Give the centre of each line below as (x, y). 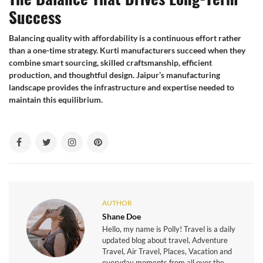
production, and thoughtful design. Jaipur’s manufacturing (114, 75)
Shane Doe (122, 216)
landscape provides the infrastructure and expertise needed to (122, 87)
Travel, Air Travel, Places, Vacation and (167, 251)
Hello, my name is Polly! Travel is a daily (169, 229)
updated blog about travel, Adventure (165, 240)
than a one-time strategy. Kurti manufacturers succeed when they (127, 50)
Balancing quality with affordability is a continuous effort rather (125, 38)
